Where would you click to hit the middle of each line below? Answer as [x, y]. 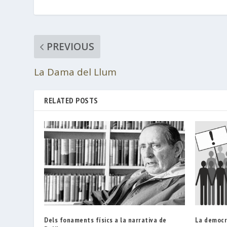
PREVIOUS [71, 46]
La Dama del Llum [75, 72]
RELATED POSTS [71, 100]
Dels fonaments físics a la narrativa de [105, 220]
